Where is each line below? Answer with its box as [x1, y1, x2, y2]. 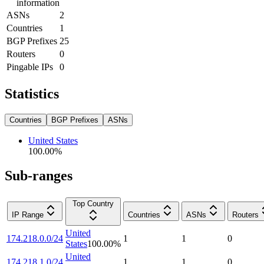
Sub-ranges [5, 168, 72, 184]
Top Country [72, 199, 114, 209]
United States [28, 135, 78, 146]
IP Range [12, 210, 44, 220]
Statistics [5, 85, 59, 101]
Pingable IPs [6, 61, 53, 72]
